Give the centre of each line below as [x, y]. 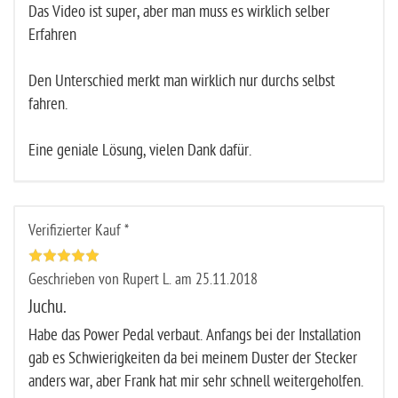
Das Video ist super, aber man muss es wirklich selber [179, 12]
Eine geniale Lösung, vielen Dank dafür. [140, 150]
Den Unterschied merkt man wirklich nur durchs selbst [182, 81]
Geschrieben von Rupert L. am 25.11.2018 [143, 279]
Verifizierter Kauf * [79, 230]
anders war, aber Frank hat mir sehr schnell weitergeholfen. [196, 381]
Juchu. [47, 306]
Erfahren [52, 35]
